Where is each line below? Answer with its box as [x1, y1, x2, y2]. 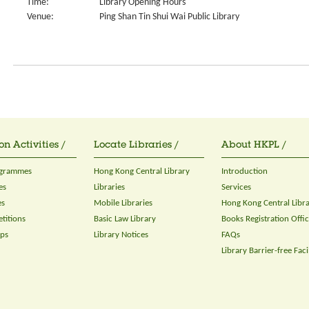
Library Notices [94, 230, 148, 240]
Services [221, 183, 251, 192]
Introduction [221, 167, 268, 177]
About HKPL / [221, 141, 286, 151]
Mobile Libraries [94, 199, 152, 208]
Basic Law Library [94, 215, 156, 224]
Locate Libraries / [94, 141, 179, 151]
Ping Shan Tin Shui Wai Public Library [99, 11, 239, 22]
